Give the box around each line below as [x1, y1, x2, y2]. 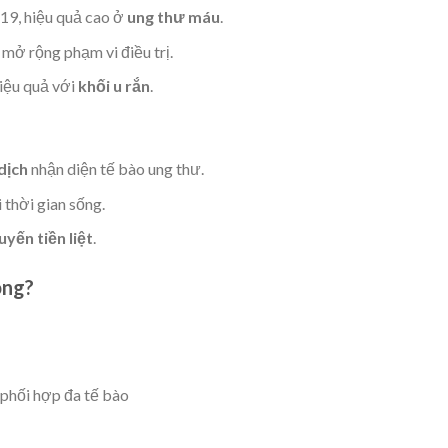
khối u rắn [77, 76, 150, 96]
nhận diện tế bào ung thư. [27, 159, 204, 178]
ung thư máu [126, 7, 220, 27]
